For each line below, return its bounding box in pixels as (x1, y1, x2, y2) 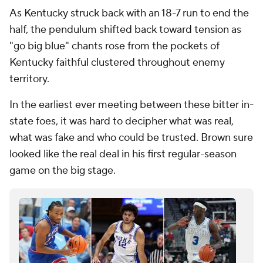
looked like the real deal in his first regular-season (9, 147, 237, 161)
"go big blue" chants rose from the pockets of (9, 39, 220, 53)
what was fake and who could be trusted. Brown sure (9, 131, 253, 144)
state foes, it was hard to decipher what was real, (9, 114, 234, 128)
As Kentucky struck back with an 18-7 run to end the (9, 6, 249, 20)
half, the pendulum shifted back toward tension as (9, 23, 241, 36)
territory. (9, 72, 52, 86)
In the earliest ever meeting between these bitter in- (9, 98, 254, 112)
